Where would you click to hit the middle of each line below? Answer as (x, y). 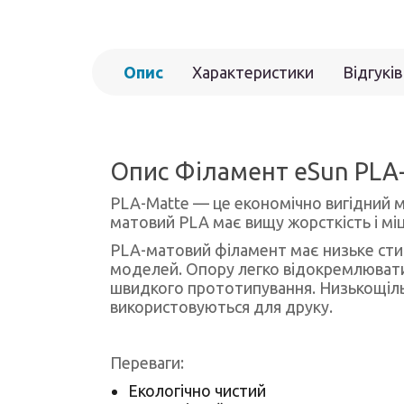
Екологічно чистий (197, 390)
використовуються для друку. (221, 307)
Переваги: (147, 363)
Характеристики (253, 72)
